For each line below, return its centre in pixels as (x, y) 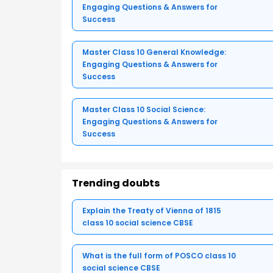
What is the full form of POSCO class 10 (159, 255)
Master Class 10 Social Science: (144, 109)
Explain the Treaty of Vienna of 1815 (152, 210)
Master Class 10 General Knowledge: (154, 52)
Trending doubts (116, 183)
